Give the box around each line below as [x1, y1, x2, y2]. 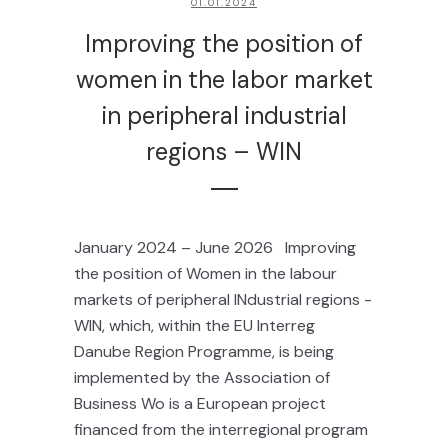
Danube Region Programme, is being [74, 341, 334, 362]
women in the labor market [75, 64, 373, 95]
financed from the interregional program [74, 419, 368, 440]
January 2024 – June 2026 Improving [74, 237, 356, 258]
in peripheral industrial [101, 100, 347, 131]
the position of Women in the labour [74, 263, 337, 284]
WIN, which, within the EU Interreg [74, 315, 315, 336]
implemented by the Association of [74, 367, 330, 388]
